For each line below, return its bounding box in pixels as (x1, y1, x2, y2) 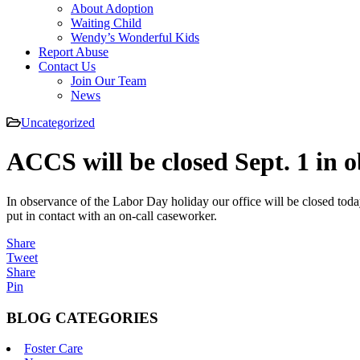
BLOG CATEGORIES (6, 309, 158, 326)
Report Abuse (39, 45, 108, 59)
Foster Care (24, 342, 83, 356)
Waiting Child (71, 16, 141, 30)
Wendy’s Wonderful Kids (71, 31, 199, 44)
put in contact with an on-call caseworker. (6, 208, 217, 223)
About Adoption (71, 2, 153, 15)
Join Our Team (71, 74, 146, 88)
